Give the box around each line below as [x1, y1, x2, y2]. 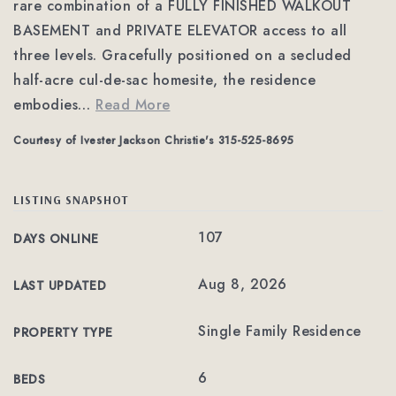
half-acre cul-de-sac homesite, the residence [13, 70, 316, 90]
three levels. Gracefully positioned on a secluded [13, 45, 352, 65]
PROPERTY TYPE [13, 324, 113, 341]
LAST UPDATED [13, 277, 106, 294]
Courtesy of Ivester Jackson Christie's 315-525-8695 [13, 133, 294, 148]
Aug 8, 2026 [198, 274, 287, 294]
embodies [13, 95, 78, 115]
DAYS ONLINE [13, 230, 99, 247]
